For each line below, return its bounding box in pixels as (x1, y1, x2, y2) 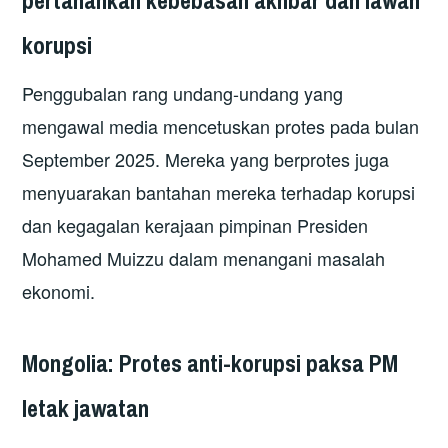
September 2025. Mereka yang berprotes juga (22, 146, 390, 173)
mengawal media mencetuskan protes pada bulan (22, 113, 420, 140)
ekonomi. (22, 278, 96, 305)
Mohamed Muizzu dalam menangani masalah (22, 245, 386, 272)
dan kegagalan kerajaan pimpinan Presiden (22, 212, 369, 239)
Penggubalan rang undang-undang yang (22, 80, 344, 107)
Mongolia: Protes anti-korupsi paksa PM (22, 346, 399, 379)
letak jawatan (22, 391, 150, 424)
